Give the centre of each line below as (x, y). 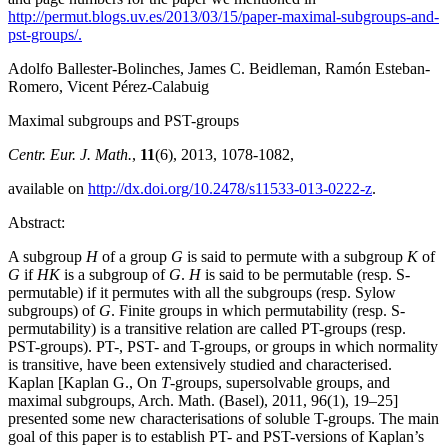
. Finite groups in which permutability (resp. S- (258, 310)
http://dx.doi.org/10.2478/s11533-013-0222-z (230, 188)
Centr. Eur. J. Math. (70, 154)
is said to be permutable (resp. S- (305, 274)
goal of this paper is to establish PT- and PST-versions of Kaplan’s (216, 436)
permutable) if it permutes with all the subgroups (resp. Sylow (202, 292)
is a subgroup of (114, 274)
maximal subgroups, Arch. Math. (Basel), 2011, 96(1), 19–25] (203, 400)
